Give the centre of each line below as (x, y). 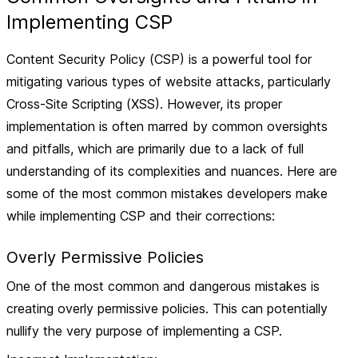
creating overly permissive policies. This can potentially (167, 308)
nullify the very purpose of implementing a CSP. (144, 331)
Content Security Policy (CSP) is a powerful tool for (159, 59)
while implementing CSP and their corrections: (141, 216)
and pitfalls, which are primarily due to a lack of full (155, 149)
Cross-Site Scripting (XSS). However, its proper (144, 104)
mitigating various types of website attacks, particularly (169, 82)
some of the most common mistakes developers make (167, 193)
